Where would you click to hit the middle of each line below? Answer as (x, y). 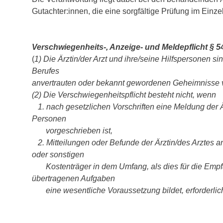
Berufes (46, 71)
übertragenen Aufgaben (73, 178)
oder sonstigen (58, 155)
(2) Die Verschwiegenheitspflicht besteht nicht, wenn (124, 95)
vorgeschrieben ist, (72, 131)
